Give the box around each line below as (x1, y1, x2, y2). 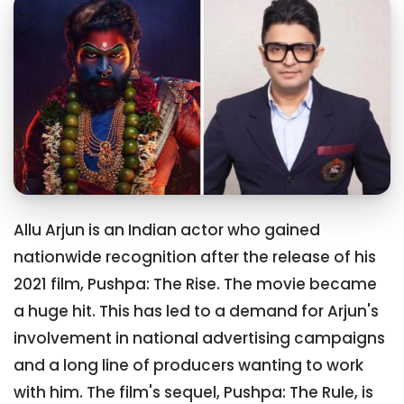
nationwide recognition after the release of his (14, 246, 376, 269)
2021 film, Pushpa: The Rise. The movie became (14, 273, 377, 296)
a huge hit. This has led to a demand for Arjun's (14, 300, 379, 323)
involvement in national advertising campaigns (14, 327, 385, 350)
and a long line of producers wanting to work (14, 354, 363, 377)
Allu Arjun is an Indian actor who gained (14, 219, 320, 242)
